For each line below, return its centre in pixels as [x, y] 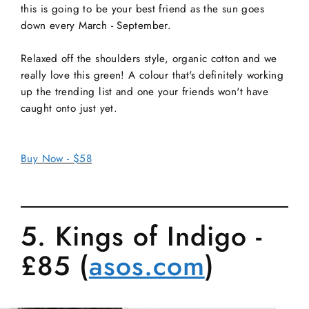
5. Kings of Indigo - [141, 236]
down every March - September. [96, 25]
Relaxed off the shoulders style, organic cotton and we [149, 58]
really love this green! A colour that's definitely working [152, 75]
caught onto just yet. [69, 108]
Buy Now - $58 [56, 158]
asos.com [147, 266]
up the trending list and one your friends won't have [144, 91]
